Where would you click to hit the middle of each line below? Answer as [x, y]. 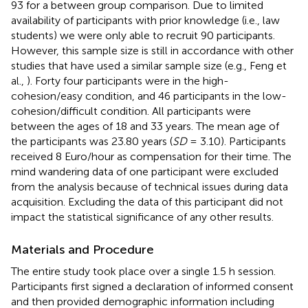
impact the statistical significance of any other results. [142, 217]
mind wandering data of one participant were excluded [145, 171]
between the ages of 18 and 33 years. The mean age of [145, 126]
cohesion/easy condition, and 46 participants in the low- [149, 96]
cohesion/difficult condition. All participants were [131, 111]
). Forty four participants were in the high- [128, 80]
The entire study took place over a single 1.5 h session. [143, 271]
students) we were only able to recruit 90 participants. [143, 35]
